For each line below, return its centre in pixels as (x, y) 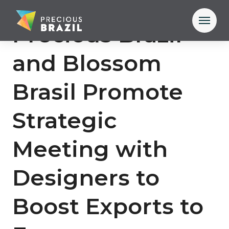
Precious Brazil (97, 35)
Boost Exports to (108, 206)
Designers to (86, 178)
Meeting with (90, 149)
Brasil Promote (98, 92)
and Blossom (87, 63)
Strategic (64, 120)
